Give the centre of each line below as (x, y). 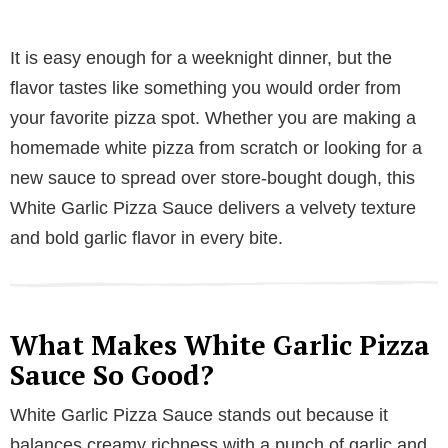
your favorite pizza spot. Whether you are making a (213, 117)
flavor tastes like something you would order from (205, 87)
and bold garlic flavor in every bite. (146, 237)
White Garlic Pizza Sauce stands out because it (199, 414)
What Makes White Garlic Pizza (220, 344)
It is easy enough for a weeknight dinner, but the (201, 57)
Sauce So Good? (112, 374)
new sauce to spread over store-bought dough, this (212, 177)
